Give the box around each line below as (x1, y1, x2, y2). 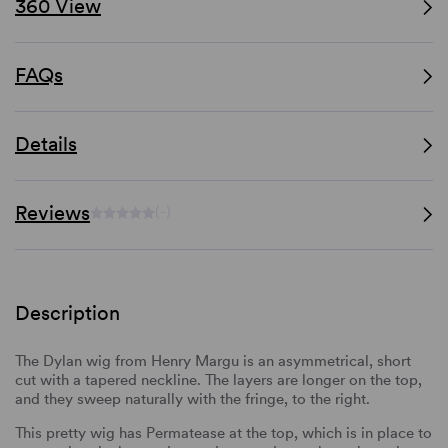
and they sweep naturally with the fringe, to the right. (15, 389, 370, 408)
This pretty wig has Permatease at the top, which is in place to (15, 423, 432, 442)
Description (15, 300, 120, 325)
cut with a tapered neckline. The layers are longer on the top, (15, 370, 422, 389)
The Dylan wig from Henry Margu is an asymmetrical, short (15, 351, 411, 370)
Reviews (15, 200, 90, 225)
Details (15, 131, 77, 156)
